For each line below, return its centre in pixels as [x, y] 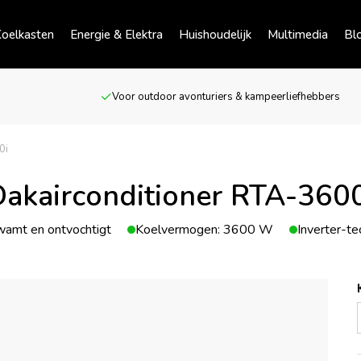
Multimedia [298, 34]
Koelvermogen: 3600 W [204, 230]
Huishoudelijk [215, 34]
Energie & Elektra [116, 34]
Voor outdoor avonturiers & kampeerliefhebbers [226, 97]
